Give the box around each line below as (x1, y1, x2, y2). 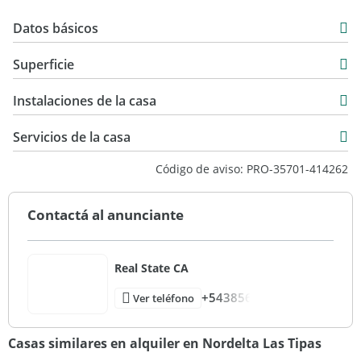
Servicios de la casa (13, 128, 131, 146)
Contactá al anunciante (27, 205, 184, 224)
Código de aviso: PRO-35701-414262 (156, 161, 348, 176)
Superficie (13, 56, 74, 73)
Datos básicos (13, 19, 98, 37)
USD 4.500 (54, 91, 114, 107)
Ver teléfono (133, 290, 194, 305)
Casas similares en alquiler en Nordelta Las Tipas (8, 334, 322, 352)
